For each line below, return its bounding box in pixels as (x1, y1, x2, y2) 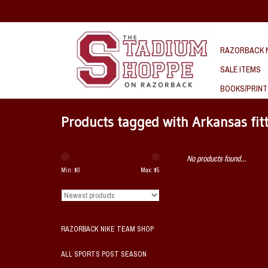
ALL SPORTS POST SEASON (61, 249, 147, 259)
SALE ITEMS (220, 64, 261, 75)
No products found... (187, 153, 246, 164)
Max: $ (141, 166, 157, 174)
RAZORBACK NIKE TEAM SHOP (61, 224, 154, 234)
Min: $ (61, 166, 77, 174)
